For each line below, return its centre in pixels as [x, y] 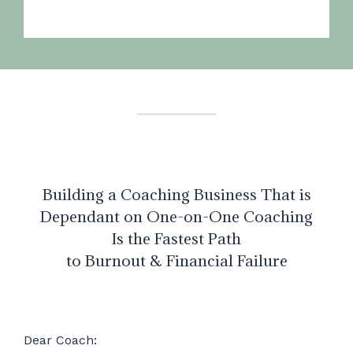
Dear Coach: [60, 340]
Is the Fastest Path [176, 238]
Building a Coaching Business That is [176, 194]
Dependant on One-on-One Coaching [176, 216]
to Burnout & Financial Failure [176, 260]
